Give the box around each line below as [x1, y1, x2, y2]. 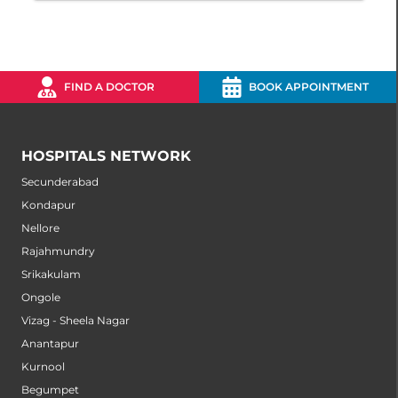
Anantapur [21, 337, 79, 351]
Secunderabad [21, 175, 99, 189]
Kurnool [21, 360, 65, 374]
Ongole [21, 291, 60, 305]
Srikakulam [21, 267, 81, 282]
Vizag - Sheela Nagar [21, 314, 130, 328]
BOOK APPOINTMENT [248, 80, 369, 94]
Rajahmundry [21, 244, 95, 259]
